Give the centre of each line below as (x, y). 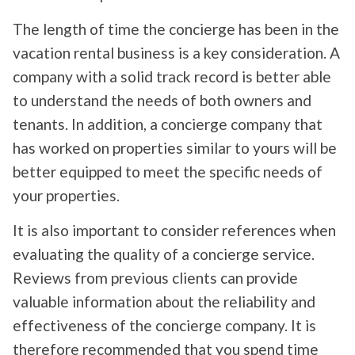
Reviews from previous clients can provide (155, 278)
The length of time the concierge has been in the (176, 29)
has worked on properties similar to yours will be (175, 148)
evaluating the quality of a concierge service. (164, 254)
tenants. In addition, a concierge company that (168, 124)
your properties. (66, 196)
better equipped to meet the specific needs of (168, 172)
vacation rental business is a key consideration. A (176, 53)
